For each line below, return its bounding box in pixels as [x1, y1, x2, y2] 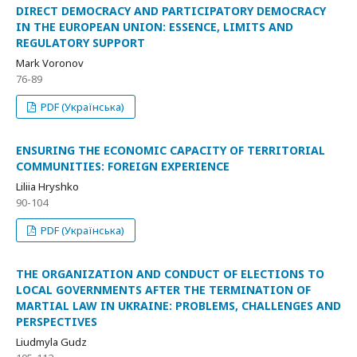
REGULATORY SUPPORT [16, 35, 145, 50]
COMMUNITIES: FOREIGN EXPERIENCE [16, 159, 229, 174]
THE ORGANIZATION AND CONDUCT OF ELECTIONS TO [16, 266, 324, 281]
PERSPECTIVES [16, 314, 97, 329]
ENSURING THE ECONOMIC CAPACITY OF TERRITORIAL [16, 143, 325, 158]
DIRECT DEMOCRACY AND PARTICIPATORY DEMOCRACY [16, 3, 326, 18]
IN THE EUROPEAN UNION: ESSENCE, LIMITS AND [16, 19, 293, 34]
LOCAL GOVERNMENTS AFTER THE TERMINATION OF [16, 282, 311, 297]
